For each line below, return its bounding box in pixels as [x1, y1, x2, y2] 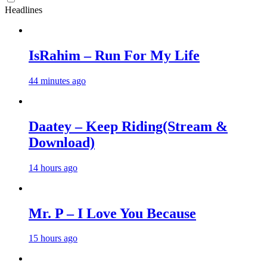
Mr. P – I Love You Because [29, 205, 196, 221]
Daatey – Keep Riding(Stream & [29, 118, 228, 134]
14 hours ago [29, 162, 77, 173]
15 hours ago [29, 233, 77, 244]
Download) [29, 134, 95, 150]
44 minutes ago [29, 75, 86, 86]
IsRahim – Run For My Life [29, 47, 200, 63]
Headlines [5, 5, 42, 15]
